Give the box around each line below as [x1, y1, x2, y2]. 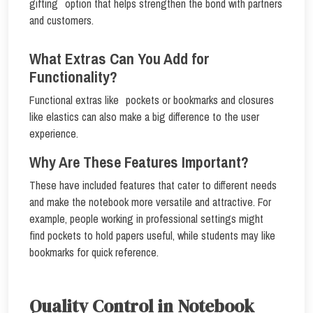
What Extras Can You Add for [29, 48, 210, 69]
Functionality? [29, 66, 117, 87]
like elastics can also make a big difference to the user [29, 109, 259, 124]
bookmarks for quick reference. [29, 245, 161, 260]
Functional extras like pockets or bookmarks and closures [29, 92, 274, 108]
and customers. [29, 13, 94, 28]
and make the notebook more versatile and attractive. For [29, 194, 271, 210]
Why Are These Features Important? [29, 152, 249, 173]
